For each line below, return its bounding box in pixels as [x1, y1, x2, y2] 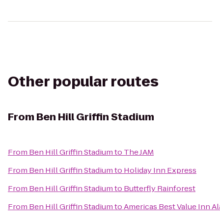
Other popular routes [8, 72, 159, 91]
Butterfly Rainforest [124, 183, 195, 193]
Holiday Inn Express [124, 165, 196, 175]
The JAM [124, 147, 154, 157]
